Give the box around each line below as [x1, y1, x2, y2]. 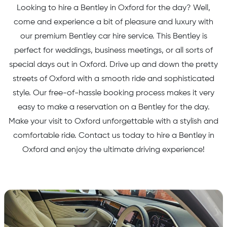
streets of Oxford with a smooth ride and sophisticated [13, 75, 214, 83]
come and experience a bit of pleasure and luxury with [14, 18, 213, 26]
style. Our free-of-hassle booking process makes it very [13, 89, 214, 97]
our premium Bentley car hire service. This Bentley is [20, 32, 207, 41]
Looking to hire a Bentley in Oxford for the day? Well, [17, 4, 210, 12]
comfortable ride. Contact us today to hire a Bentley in [13, 132, 214, 140]
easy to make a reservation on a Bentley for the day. [17, 103, 210, 111]
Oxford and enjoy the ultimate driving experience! [22, 146, 205, 154]
